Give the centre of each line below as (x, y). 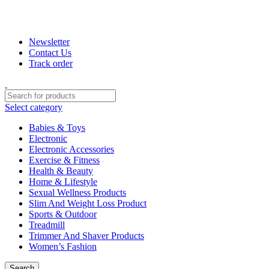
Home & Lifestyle (63, 181)
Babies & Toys (57, 127)
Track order (51, 63)
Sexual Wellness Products (77, 192)
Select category (34, 107)
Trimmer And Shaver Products (86, 235)
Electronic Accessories (71, 149)
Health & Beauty (61, 171)
